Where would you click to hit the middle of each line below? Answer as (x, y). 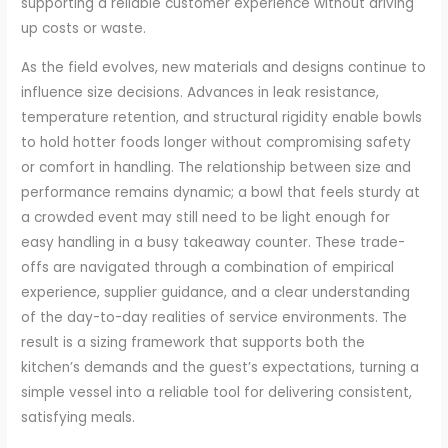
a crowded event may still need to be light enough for (206, 218)
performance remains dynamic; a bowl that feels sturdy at (221, 193)
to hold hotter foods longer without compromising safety (216, 143)
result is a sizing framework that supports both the (193, 343)
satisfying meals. (78, 418)
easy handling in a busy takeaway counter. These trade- (213, 243)
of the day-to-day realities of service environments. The (214, 318)
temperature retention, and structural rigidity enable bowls (222, 118)
